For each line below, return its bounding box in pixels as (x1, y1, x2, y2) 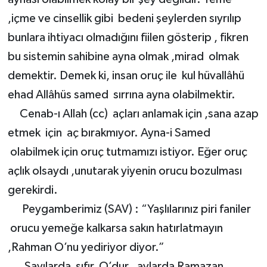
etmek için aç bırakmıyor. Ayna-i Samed (7, 127, 210, 139)
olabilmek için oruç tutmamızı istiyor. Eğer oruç (7, 146, 247, 159)
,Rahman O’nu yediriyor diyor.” (7, 241, 164, 254)
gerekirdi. (7, 184, 58, 197)
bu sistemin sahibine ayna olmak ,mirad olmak (7, 51, 239, 63)
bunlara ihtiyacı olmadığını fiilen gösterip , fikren (7, 32, 249, 44)
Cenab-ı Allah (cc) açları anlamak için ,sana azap (7, 108, 259, 120)
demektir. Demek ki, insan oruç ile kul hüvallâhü (7, 70, 244, 82)
